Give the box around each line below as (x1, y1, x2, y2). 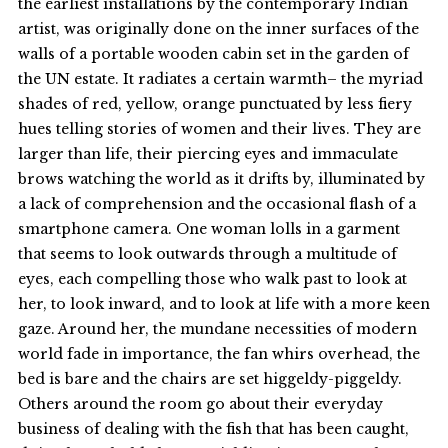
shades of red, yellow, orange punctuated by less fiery (17, 94, 412, 113)
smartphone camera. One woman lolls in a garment (17, 219, 400, 238)
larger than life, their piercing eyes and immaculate (17, 144, 398, 163)
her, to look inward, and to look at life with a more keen (17, 294, 430, 313)
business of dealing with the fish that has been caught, (17, 419, 409, 438)
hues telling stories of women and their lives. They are (17, 119, 421, 138)
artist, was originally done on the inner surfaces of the (17, 19, 419, 38)
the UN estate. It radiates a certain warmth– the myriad (17, 69, 423, 88)
